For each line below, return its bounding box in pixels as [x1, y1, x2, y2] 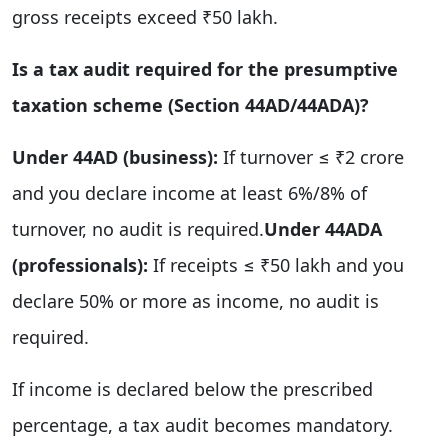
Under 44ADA [264, 216, 382, 241]
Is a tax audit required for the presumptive [12, 56, 398, 81]
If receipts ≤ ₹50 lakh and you [148, 252, 404, 277]
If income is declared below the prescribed [12, 376, 373, 401]
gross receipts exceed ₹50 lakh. [12, 4, 278, 29]
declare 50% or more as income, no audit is [12, 288, 379, 313]
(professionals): [12, 252, 148, 277]
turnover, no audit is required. [12, 216, 264, 241]
